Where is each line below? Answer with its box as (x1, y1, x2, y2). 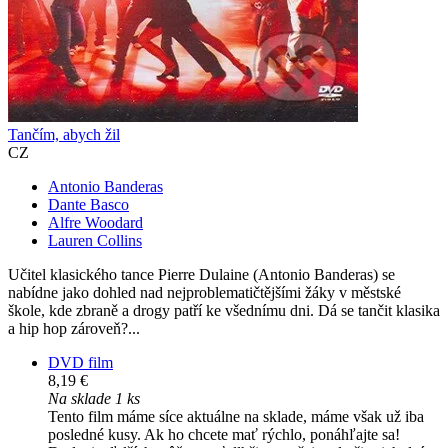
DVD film (48, 354, 113, 372)
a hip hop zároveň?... (8, 320, 140, 338)
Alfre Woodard (48, 214, 143, 232)
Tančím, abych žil (8, 126, 120, 144)
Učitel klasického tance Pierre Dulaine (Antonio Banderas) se (8, 266, 395, 284)
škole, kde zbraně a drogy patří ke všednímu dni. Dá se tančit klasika (8, 302, 440, 320)
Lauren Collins (48, 232, 142, 250)
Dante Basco (48, 196, 129, 214)
